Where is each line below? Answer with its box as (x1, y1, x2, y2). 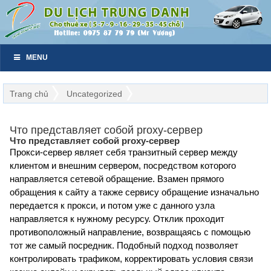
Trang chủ (10, 89, 48, 99)
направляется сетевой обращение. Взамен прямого (10, 174, 224, 184)
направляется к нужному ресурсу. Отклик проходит (10, 214, 224, 224)
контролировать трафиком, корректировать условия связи (10, 253, 253, 264)
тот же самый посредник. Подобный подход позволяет (10, 240, 238, 251)
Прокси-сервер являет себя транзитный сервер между (10, 147, 238, 158)
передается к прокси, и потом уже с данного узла (10, 200, 215, 211)
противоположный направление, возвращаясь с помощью (10, 227, 250, 238)
